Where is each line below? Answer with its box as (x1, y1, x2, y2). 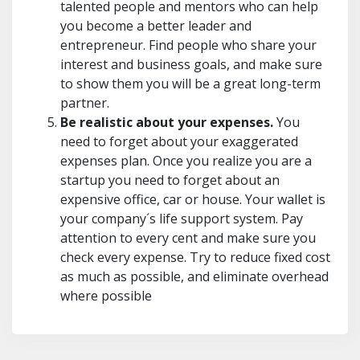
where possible (60, 287, 152, 305)
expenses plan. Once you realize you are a (60, 152, 312, 170)
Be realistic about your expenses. (60, 113, 273, 131)
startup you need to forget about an (60, 171, 280, 189)
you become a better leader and (60, 17, 252, 35)
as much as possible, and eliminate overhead (60, 268, 329, 285)
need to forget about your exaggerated (60, 133, 298, 150)
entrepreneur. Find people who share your (60, 36, 317, 54)
